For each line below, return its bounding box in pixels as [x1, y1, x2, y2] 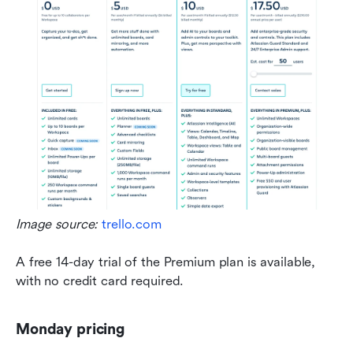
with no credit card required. [16, 273, 184, 288]
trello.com [102, 216, 162, 232]
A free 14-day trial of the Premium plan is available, [16, 254, 316, 269]
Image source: [16, 216, 102, 232]
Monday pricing [16, 320, 124, 338]
